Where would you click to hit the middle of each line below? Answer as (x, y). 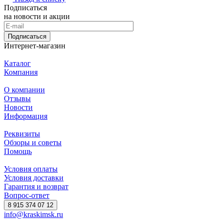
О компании (24, 89)
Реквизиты (22, 133)
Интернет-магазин (35, 45)
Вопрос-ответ (27, 195)
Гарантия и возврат (36, 186)
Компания (21, 72)
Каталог (17, 63)
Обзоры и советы (33, 142)
